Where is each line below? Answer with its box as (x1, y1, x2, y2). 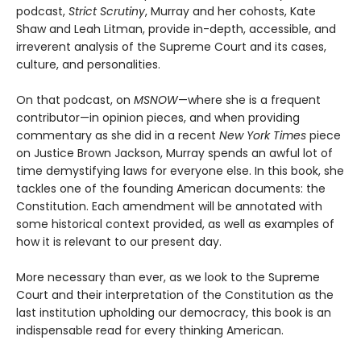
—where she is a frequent (178, 92, 321, 109)
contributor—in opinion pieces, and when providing (16, 110, 300, 127)
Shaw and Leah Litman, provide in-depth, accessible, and (16, 21, 336, 38)
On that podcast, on (16, 92, 134, 109)
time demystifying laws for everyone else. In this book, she (16, 163, 344, 180)
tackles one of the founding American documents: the (16, 180, 326, 197)
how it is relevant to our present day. (16, 234, 222, 251)
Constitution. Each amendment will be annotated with (16, 198, 322, 215)
